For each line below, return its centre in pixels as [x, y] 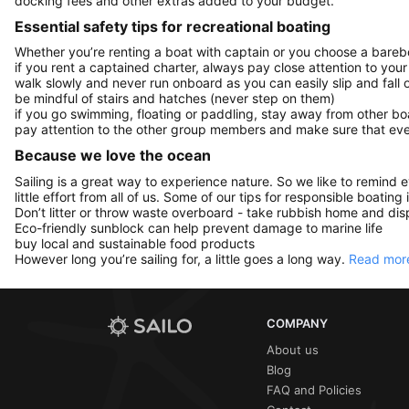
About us [293, 349]
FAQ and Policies [314, 389]
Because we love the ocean [113, 156]
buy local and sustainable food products [135, 243]
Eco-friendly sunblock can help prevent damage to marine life [199, 227]
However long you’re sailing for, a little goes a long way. [182, 258]
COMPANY [297, 323]
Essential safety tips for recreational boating [173, 26]
